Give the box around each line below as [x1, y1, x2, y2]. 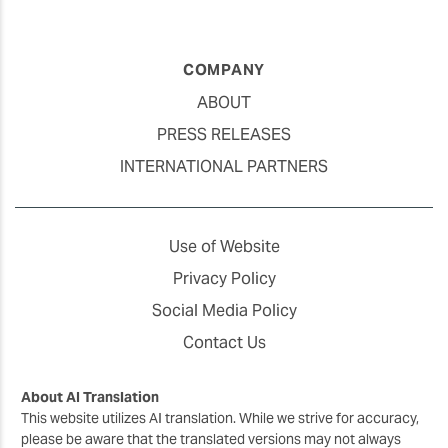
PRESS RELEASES [157, 124, 291, 146]
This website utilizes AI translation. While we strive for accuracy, [21, 409, 419, 428]
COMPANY [182, 59, 266, 79]
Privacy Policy [172, 268, 276, 290]
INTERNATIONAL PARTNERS [120, 156, 328, 178]
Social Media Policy [151, 300, 297, 322]
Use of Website [168, 236, 280, 258]
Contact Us [182, 332, 266, 354]
